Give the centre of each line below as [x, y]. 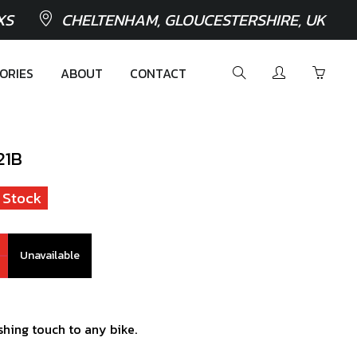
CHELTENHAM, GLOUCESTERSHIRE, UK [193, 20]
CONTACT [158, 73]
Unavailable [50, 255]
